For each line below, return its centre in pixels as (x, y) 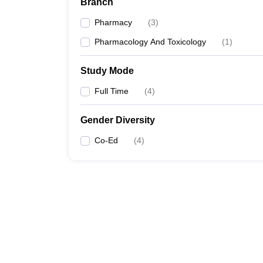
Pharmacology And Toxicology (150, 42)
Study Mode (107, 71)
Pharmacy (113, 22)
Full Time (112, 91)
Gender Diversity (118, 120)
